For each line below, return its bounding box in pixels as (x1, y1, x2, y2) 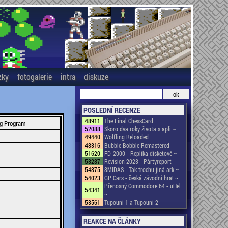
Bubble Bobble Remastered (104, 141, 169, 149)
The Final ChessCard (104, 117, 153, 125)
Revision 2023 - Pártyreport (104, 157, 172, 165)
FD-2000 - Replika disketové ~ (104, 149, 177, 157)
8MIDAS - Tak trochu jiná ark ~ (104, 165, 179, 174)
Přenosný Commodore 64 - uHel (104, 182, 181, 190)
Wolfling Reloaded (104, 133, 149, 141)
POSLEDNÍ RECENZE (83, 105, 140, 115)
